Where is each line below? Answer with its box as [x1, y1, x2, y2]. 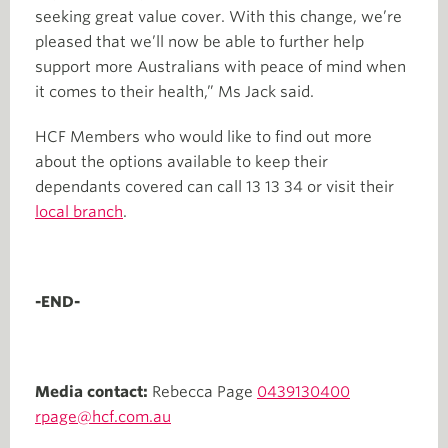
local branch [35, 203, 123, 221]
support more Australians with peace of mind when [35, 58, 406, 76]
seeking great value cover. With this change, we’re [35, 8, 402, 26]
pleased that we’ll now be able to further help [35, 33, 364, 51]
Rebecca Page [152, 383, 257, 401]
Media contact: [35, 383, 152, 401]
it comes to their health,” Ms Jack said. [35, 83, 314, 101]
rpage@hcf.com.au [35, 408, 171, 426]
